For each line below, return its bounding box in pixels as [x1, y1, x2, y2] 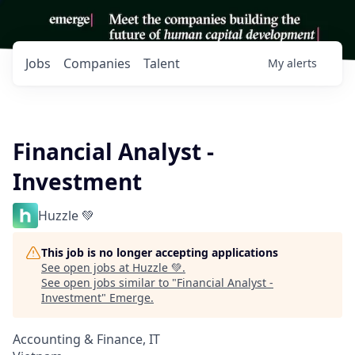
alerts [287, 55, 317, 71]
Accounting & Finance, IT [13, 330, 160, 348]
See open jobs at [41, 260, 132, 275]
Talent [143, 55, 180, 72]
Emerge [109, 290, 151, 305]
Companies [63, 55, 131, 72]
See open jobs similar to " [41, 275, 177, 290]
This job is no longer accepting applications [41, 245, 278, 260]
